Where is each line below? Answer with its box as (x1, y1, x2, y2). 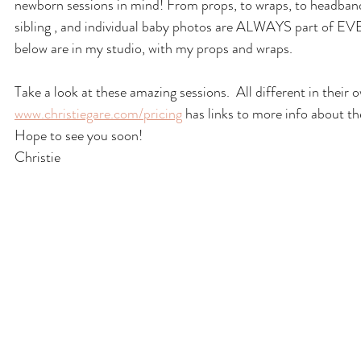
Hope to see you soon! (15, 125, 143, 146)
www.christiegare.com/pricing (15, 103, 182, 124)
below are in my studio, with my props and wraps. (15, 38, 293, 59)
